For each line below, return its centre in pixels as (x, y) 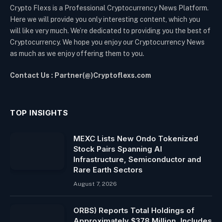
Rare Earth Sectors (108, 169)
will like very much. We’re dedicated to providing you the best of (110, 30)
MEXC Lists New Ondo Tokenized (136, 138)
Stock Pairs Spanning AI (118, 149)
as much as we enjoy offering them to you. (77, 53)
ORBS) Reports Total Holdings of (134, 210)
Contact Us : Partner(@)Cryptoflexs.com (81, 75)
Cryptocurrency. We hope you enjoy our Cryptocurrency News (107, 42)
